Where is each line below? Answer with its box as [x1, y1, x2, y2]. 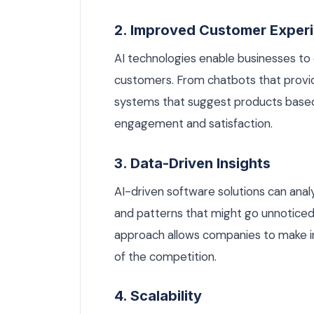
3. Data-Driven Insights [114, 154, 271, 172]
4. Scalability [114, 287, 202, 305]
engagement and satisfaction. [114, 116, 273, 132]
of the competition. [114, 248, 217, 264]
